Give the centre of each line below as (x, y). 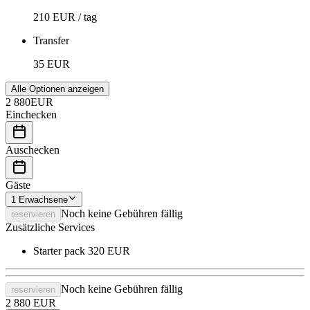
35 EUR (52, 64)
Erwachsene (43, 199)
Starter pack (61, 250)
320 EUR (109, 250)
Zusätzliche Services (50, 227)
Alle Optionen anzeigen (57, 89)
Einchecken (31, 114)
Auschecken (33, 149)
